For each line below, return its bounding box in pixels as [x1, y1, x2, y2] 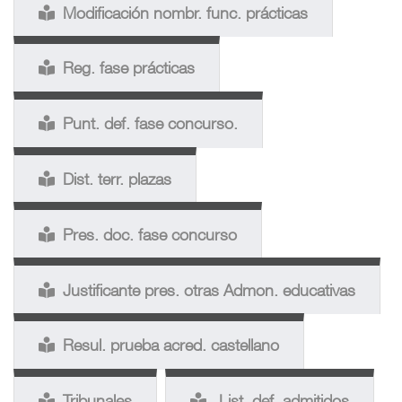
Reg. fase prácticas [63, 58, 195, 78]
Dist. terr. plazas [63, 170, 171, 189]
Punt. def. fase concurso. [63, 114, 238, 134]
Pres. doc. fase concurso [63, 224, 237, 244]
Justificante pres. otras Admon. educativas [63, 280, 355, 300]
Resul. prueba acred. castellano [63, 336, 279, 355]
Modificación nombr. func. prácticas [63, 3, 308, 22]
